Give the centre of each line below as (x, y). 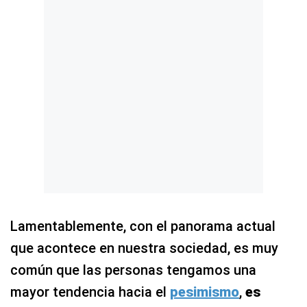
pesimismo (205, 292)
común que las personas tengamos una (133, 270)
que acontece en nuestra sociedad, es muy (144, 248)
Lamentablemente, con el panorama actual (143, 226)
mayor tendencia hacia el (90, 292)
